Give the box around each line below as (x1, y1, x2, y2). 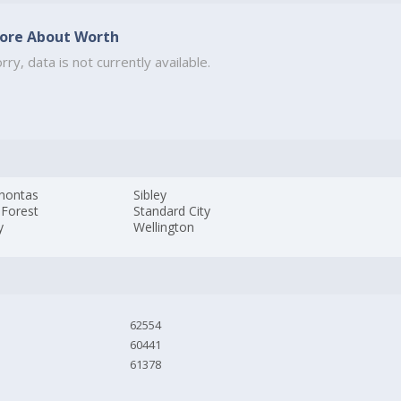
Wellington (133, 218, 195, 236)
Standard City (133, 202, 211, 220)
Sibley (133, 186, 167, 204)
